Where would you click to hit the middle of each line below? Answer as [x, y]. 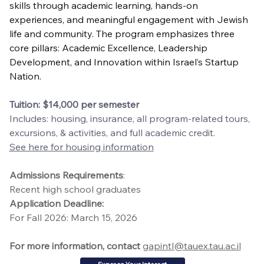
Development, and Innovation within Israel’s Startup [125, 62]
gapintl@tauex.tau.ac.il [192, 245]
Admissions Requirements [66, 175]
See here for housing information [81, 146]
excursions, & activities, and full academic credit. [112, 132]
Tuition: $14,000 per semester [74, 104]
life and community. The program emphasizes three [123, 33]
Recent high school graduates [75, 189]
